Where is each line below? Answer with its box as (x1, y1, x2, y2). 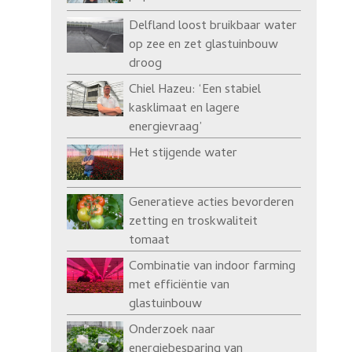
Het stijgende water (128, 143, 237, 164)
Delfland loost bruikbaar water (128, 16, 297, 37)
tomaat (128, 230, 170, 251)
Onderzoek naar (128, 320, 215, 341)
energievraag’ (128, 117, 202, 138)
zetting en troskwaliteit (128, 211, 258, 233)
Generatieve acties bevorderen (128, 192, 294, 214)
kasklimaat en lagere (128, 98, 240, 119)
